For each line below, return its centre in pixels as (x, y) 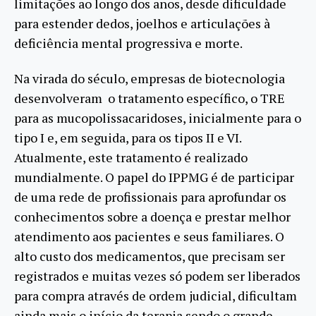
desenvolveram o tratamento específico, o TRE (150, 98)
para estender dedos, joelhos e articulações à (142, 23)
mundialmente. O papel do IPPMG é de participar (154, 177)
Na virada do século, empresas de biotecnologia (150, 79)
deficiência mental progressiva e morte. (128, 43)
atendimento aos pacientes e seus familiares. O (149, 237)
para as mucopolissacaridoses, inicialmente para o (158, 118)
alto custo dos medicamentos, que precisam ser (150, 256)
